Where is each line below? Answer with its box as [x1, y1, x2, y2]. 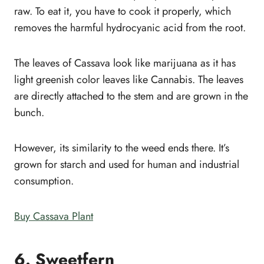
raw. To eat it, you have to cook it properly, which [14, 3, 231, 19]
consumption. [14, 173, 74, 189]
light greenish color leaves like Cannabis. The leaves [14, 71, 243, 87]
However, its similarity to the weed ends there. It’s [14, 140, 229, 156]
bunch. [14, 104, 44, 120]
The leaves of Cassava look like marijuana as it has [14, 55, 236, 71]
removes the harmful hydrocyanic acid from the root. [14, 19, 246, 35]
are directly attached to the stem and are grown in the [14, 88, 248, 104]
